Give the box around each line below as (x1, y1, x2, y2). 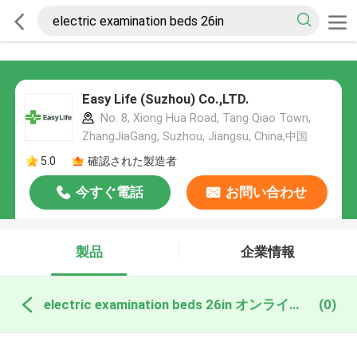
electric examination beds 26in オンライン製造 (288, 296, 299, 312)
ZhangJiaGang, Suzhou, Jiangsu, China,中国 (81, 130, 308, 143)
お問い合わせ (226, 184, 308, 201)
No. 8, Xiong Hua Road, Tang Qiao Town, (96, 112, 311, 125)
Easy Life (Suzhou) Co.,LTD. (81, 91, 249, 108)
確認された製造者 (87, 154, 177, 167)
